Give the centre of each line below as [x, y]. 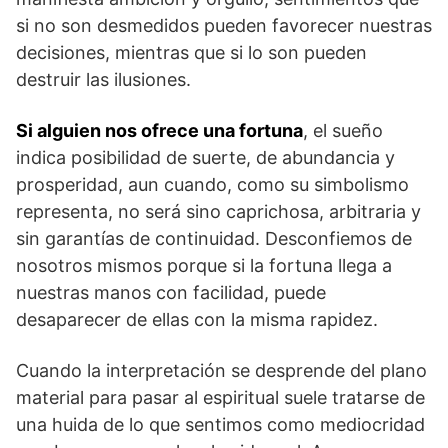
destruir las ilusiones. [103, 79]
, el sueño [343, 130]
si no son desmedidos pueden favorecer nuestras [224, 25]
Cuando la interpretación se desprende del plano [221, 370]
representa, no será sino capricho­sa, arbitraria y [218, 211]
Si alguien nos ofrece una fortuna [159, 130]
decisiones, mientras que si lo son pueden [191, 52]
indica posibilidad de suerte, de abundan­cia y [205, 157]
